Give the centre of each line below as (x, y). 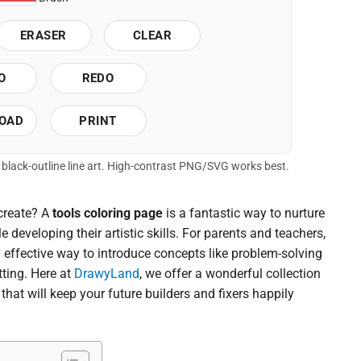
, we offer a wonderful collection (230, 274)
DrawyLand (107, 274)
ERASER (44, 35)
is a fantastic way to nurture (244, 214)
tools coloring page (108, 214)
